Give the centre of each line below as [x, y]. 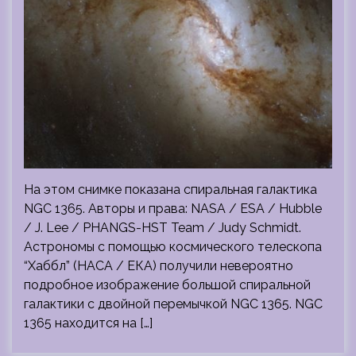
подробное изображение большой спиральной [167, 285]
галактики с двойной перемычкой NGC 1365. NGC [173, 304]
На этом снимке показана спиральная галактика [170, 190]
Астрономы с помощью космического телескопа [173, 247]
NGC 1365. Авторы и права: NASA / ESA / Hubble [173, 209]
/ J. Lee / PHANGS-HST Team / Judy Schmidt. [163, 228]
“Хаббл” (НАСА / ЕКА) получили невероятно [159, 266]
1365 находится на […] [88, 323]
